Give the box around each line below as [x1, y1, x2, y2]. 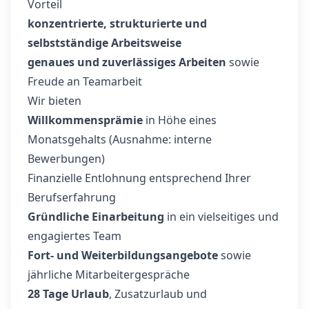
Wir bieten [28, 93, 81, 108]
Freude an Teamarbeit [28, 74, 142, 89]
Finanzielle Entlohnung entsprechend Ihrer [28, 170, 251, 186]
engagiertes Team [28, 228, 121, 243]
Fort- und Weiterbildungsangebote [28, 248, 218, 263]
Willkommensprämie [28, 112, 143, 128]
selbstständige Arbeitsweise [28, 35, 181, 50]
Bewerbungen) [28, 151, 105, 166]
